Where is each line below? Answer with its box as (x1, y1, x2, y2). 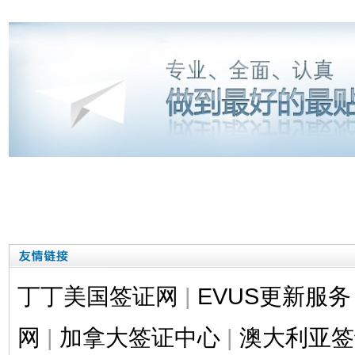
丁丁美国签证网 (17, 282, 178, 309)
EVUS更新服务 (197, 282, 351, 309)
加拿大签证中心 (59, 323, 220, 350)
